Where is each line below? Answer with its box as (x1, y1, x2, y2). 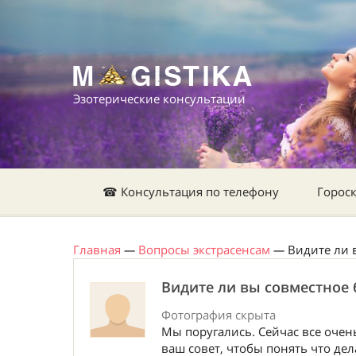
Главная (73, 242, 121, 257)
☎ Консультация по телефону (103, 184, 279, 199)
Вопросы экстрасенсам (138, 242, 270, 257)
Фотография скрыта (161, 307, 276, 323)
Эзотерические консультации (73, 91, 246, 106)
